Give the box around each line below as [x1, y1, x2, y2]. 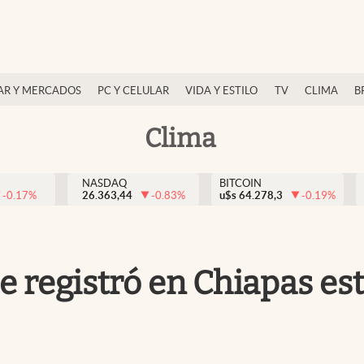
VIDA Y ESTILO [185, 84, 258, 97]
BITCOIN [219, 177, 262, 189]
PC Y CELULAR [97, 84, 169, 97]
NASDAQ [81, 177, 127, 189]
